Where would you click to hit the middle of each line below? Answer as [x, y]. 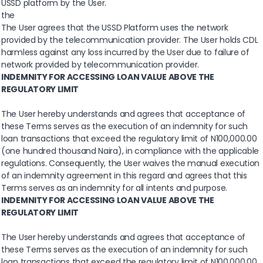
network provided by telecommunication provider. [100, 65]
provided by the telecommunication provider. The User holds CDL [130, 40]
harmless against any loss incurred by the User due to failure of [125, 53]
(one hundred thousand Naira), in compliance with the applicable [130, 151]
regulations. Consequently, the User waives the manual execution [131, 163]
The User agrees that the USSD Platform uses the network [115, 28]
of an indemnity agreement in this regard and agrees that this [124, 176]
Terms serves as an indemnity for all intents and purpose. [114, 188]
